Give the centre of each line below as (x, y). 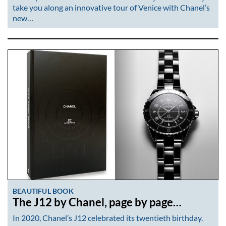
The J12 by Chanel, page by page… (97, 202)
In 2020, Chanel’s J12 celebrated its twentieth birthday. (108, 218)
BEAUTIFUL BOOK (43, 191)
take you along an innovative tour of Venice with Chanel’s (111, 7)
